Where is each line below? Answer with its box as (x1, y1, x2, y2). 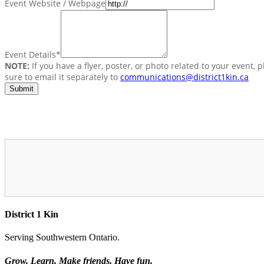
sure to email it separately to (5, 71, 120, 83)
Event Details (5, 49, 56, 61)
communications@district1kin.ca (120, 71, 249, 83)
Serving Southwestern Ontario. (5, 232, 120, 243)
